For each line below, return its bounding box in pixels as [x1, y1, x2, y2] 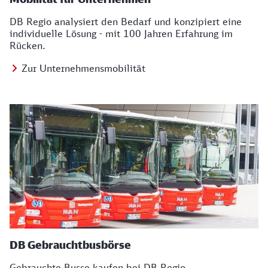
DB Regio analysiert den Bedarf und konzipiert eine [10, 16, 242, 28]
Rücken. [10, 39, 45, 51]
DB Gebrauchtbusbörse [10, 238, 131, 251]
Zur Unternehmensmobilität [22, 62, 145, 74]
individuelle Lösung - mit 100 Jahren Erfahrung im [10, 28, 233, 39]
